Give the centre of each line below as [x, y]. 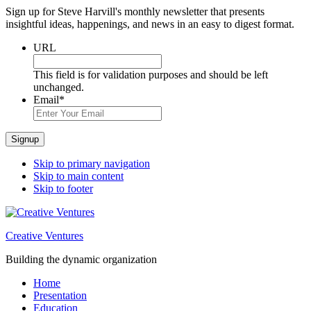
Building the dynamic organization [81, 259]
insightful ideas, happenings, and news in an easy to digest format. [150, 24]
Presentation [60, 295]
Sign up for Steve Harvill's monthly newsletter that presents [135, 11]
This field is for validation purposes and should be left [151, 75]
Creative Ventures [44, 236]
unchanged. [59, 87]
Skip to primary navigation [92, 163]
